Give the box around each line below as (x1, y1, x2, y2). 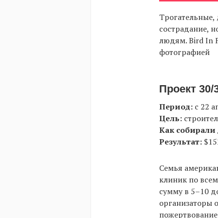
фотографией (159, 46, 210, 57)
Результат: (159, 136, 202, 147)
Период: (159, 101, 193, 112)
